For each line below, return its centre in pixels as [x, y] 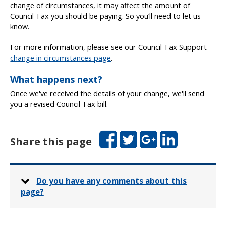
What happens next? [56, 79]
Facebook [114, 134]
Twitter [130, 134]
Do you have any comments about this [112, 181]
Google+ [153, 134]
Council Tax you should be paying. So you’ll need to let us [106, 16]
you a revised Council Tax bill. [59, 104]
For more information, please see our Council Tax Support [109, 47]
